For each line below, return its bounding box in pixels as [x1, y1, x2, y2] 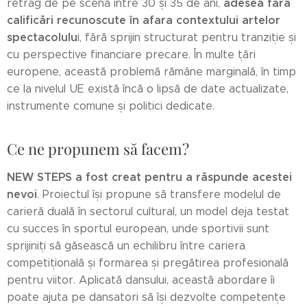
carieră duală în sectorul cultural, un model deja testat [7, 204, 289, 218]
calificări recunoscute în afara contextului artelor [7, 12, 280, 27]
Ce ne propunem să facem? [7, 138, 189, 159]
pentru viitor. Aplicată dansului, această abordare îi [7, 273, 275, 286]
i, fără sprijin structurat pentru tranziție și [77, 30, 296, 44]
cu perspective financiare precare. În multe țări [7, 47, 256, 61]
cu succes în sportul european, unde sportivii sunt [7, 221, 269, 235]
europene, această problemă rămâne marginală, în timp [7, 64, 296, 78]
